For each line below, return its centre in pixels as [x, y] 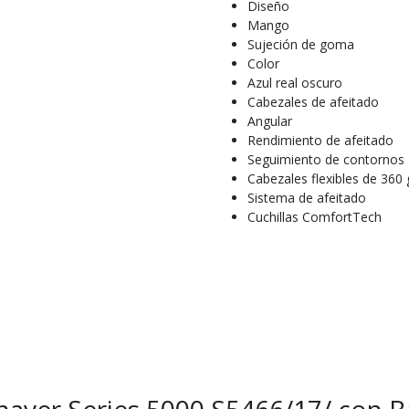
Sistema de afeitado [307, 198]
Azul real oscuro [295, 83]
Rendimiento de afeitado [320, 140]
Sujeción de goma [301, 44]
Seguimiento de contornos [326, 159]
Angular [270, 121]
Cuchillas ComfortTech [315, 217]
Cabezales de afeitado [313, 102]
